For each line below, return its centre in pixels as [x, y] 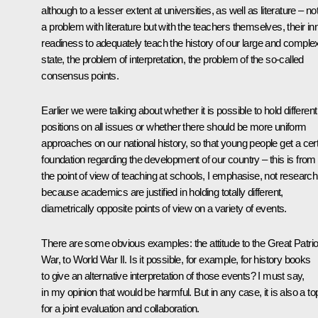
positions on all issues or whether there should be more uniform [174, 126]
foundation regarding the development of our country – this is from [179, 159]
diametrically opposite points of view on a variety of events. [164, 208]
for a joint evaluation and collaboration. [120, 308]
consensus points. [80, 75]
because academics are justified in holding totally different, [162, 192]
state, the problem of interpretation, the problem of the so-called [172, 59]
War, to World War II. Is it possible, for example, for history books [176, 259]
